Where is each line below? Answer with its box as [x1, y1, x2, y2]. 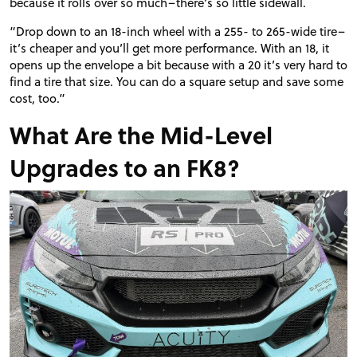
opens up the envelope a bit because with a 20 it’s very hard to [10, 55, 347, 73]
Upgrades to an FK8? [10, 149, 240, 185]
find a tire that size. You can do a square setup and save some [10, 72, 343, 90]
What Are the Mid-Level [10, 116, 273, 152]
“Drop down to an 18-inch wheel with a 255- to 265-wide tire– [10, 22, 345, 40]
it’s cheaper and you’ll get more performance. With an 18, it [10, 38, 329, 57]
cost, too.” [10, 88, 65, 107]
